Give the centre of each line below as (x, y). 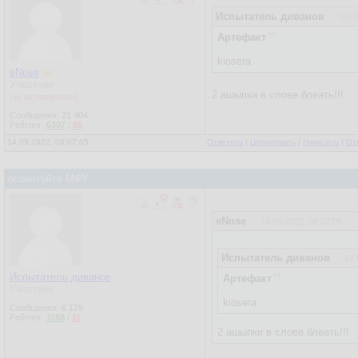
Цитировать (273, 142)
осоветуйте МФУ (48, 179)
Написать (321, 142)
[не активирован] (44, 97)
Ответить (225, 142)
